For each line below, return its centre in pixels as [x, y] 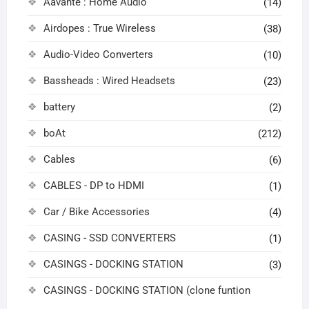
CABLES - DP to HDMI [93, 186]
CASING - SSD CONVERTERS [109, 238]
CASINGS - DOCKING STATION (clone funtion [147, 291]
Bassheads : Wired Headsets [109, 81]
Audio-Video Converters [98, 55]
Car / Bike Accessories [96, 212]
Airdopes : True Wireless [99, 29]
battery [59, 107]
